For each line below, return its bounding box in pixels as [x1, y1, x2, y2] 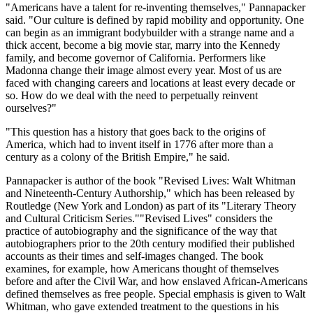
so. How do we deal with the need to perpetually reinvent [6, 89, 258, 102]
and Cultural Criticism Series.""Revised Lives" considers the [6, 212, 272, 225]
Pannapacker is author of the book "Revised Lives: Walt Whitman [6, 175, 296, 187]
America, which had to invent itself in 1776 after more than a [6, 138, 273, 151]
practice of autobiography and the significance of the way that [6, 225, 277, 238]
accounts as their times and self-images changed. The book [6, 250, 263, 263]
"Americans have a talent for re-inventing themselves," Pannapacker [6, 1, 305, 14]
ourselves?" [6, 102, 57, 115]
